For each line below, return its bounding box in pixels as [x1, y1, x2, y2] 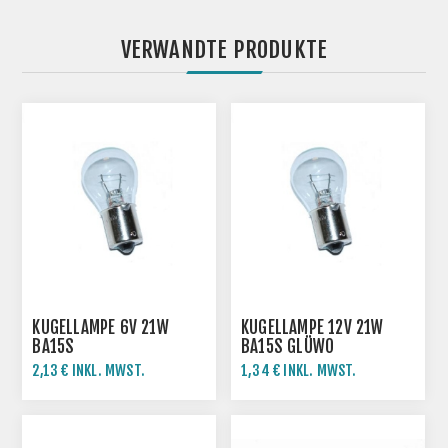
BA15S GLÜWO [241, 335, 335, 357]
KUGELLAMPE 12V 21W [241, 316, 384, 338]
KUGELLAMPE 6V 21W [32, 316, 169, 338]
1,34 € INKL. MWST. [241, 360, 357, 380]
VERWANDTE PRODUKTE [120, 35, 328, 65]
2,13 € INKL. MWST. [32, 360, 146, 380]
